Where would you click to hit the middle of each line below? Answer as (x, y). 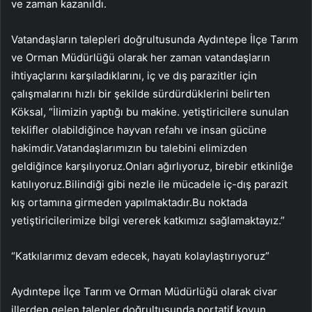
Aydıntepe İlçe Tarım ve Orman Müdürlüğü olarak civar (144, 291)
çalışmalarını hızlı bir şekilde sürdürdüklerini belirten (141, 93)
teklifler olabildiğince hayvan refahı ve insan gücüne (139, 130)
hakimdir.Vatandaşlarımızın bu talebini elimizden (129, 148)
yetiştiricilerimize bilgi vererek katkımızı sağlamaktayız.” (148, 220)
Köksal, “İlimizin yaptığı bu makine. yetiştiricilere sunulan (150, 111)
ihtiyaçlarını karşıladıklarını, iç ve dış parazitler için (134, 75)
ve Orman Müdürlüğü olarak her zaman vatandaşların (141, 57)
